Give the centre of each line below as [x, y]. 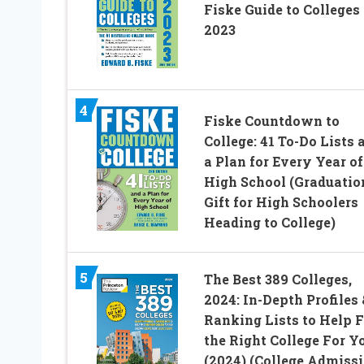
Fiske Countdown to [271, 120]
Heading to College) [269, 222]
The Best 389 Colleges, [277, 279]
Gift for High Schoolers [281, 201]
